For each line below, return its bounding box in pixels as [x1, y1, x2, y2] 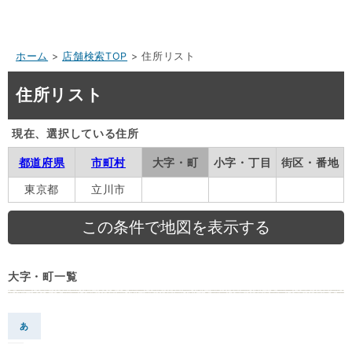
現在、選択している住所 [12, 126, 139, 140]
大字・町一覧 [8, 269, 78, 283]
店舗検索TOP [62, 50, 128, 62]
